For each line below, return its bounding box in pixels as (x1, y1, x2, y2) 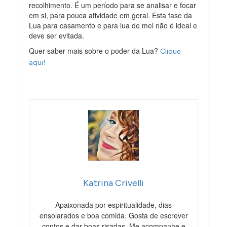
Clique (160, 47, 181, 56)
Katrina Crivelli (83, 177, 144, 188)
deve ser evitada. (29, 30, 85, 41)
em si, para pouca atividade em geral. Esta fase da (29, 10, 193, 20)
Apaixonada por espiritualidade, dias (55, 199, 172, 210)
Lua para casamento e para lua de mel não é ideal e (29, 20, 198, 30)
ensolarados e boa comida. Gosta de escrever (39, 210, 188, 220)
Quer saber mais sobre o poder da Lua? (29, 45, 161, 56)
